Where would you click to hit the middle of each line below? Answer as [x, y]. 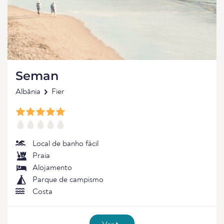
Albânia [28, 92]
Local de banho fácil [65, 144]
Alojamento [52, 168]
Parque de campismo [68, 180]
